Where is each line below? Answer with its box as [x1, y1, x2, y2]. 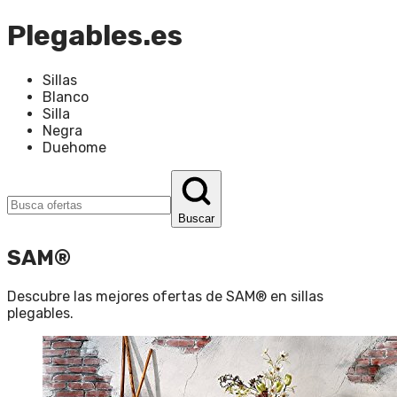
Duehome [43, 138, 106, 156]
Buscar [178, 211, 214, 225]
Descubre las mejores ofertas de [7, 287, 226, 305]
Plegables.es [7, 19, 183, 53]
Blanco [43, 88, 89, 105]
